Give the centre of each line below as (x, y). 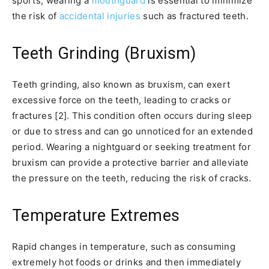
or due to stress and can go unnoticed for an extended (132, 131)
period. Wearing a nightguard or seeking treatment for (131, 147)
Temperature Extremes (96, 215)
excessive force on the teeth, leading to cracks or (122, 100)
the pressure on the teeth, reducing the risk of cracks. (132, 178)
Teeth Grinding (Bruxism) (104, 53)
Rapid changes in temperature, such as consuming (124, 246)
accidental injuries (100, 16)
